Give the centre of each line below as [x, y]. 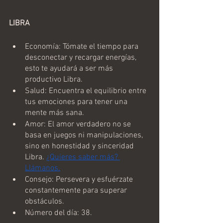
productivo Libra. [54, 79]
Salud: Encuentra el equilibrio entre [87, 91]
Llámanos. [43, 168]
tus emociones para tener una [77, 102]
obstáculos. [45, 201]
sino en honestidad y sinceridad [80, 146]
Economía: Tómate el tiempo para [83, 47]
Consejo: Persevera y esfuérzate [80, 179]
